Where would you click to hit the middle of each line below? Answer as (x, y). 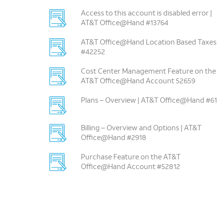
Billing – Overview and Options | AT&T (141, 129)
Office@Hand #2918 (113, 138)
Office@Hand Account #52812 (130, 167)
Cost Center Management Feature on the (148, 72)
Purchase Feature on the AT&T (131, 158)
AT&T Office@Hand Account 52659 (138, 82)
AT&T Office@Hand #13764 (124, 23)
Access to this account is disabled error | (146, 14)
